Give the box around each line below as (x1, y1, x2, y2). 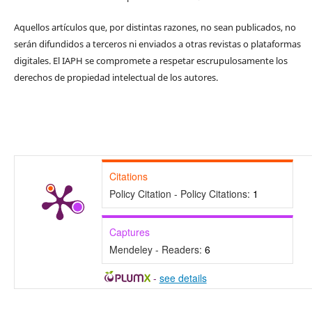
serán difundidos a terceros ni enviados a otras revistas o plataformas (13, 38, 301, 51)
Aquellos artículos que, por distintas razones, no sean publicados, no (13, 21, 296, 34)
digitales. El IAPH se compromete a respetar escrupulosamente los (13, 54, 288, 68)
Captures (109, 225, 150, 240)
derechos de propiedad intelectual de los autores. (13, 71, 218, 84)
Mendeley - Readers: (109, 242, 205, 257)
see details (159, 271, 207, 286)
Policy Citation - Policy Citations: (109, 187, 253, 201)
